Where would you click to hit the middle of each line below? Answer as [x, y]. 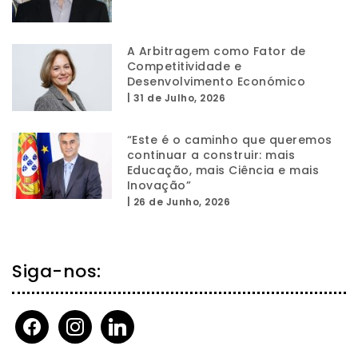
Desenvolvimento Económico [216, 82]
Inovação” [159, 185]
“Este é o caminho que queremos [229, 139]
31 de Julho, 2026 [179, 98]
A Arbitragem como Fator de [216, 52]
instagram [86, 318]
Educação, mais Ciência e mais [223, 170]
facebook [42, 318]
